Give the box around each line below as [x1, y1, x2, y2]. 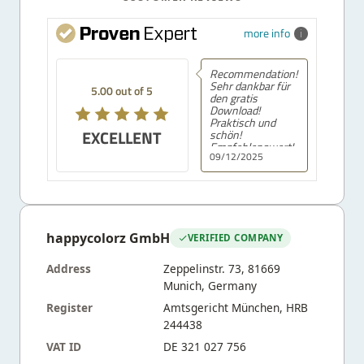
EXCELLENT [82, 125, 162, 149]
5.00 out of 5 [91, 82, 154, 98]
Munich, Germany [163, 277, 257, 293]
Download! [209, 102, 260, 118]
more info [244, 24, 290, 41]
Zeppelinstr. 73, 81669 [163, 260, 280, 276]
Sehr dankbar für [209, 77, 290, 93]
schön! [209, 126, 241, 142]
